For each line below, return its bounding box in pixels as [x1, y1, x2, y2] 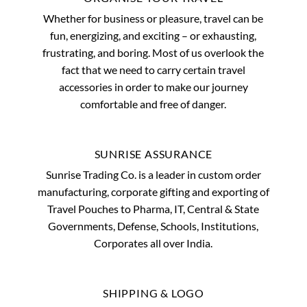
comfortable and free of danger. [80, 97, 227, 110]
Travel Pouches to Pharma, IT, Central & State [47, 201, 260, 215]
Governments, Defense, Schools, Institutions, [48, 219, 259, 232]
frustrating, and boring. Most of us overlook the [42, 46, 265, 59]
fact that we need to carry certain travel [61, 63, 245, 76]
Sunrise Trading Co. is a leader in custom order [45, 167, 261, 181]
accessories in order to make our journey [58, 80, 248, 93]
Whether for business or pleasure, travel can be [43, 12, 264, 25]
